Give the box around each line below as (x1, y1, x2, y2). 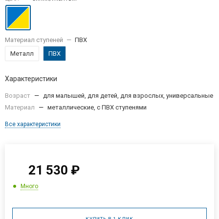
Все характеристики (5, 120, 61, 128)
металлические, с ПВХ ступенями (47, 103, 147, 111)
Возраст (5, 91, 32, 99)
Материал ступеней (5, 36, 63, 44)
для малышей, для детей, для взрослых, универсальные (43, 91, 213, 99)
